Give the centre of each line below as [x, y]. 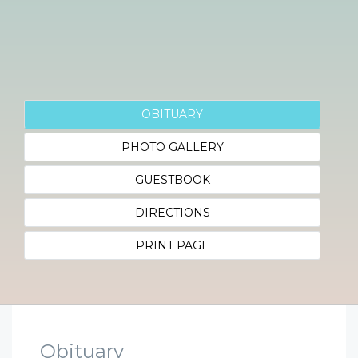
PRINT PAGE [172, 245]
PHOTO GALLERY [172, 147]
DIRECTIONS [172, 213]
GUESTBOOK [172, 180]
